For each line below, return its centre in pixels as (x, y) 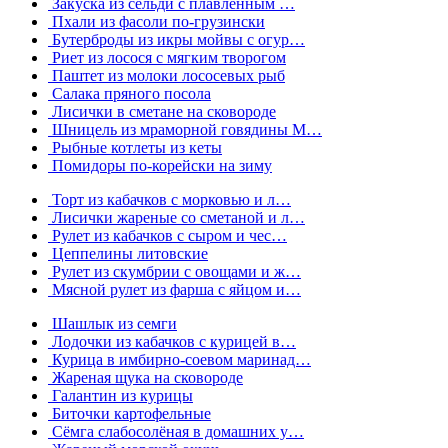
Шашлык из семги (112, 323)
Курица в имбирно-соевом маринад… (179, 359)
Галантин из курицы (120, 395)
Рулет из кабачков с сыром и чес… (167, 235)
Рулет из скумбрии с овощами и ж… (174, 271)
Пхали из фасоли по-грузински (156, 21)
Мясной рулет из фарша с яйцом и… (174, 289)
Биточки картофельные (129, 413)
